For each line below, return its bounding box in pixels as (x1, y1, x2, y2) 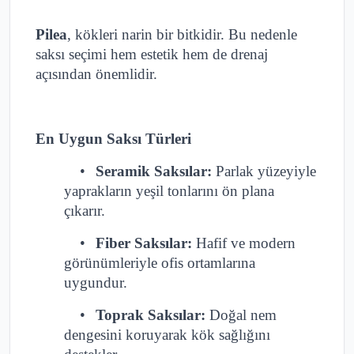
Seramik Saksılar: (96, 163, 212, 180)
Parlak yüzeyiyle (212, 163, 316, 180)
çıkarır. (64, 202, 105, 220)
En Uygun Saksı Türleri (36, 130, 191, 148)
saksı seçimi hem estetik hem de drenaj (36, 46, 268, 63)
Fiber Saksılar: (96, 235, 192, 252)
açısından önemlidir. (36, 66, 157, 83)
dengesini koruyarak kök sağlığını (64, 326, 270, 344)
